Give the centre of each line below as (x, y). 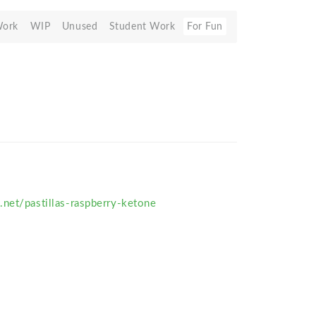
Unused (80, 26)
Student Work (142, 26)
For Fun (205, 26)
